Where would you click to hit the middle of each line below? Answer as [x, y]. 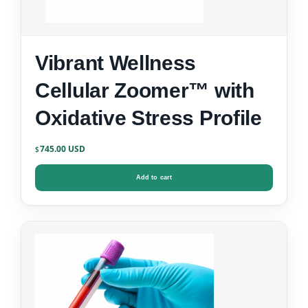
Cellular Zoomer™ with [145, 91]
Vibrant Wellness [116, 63]
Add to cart [154, 178]
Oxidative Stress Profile [148, 118]
